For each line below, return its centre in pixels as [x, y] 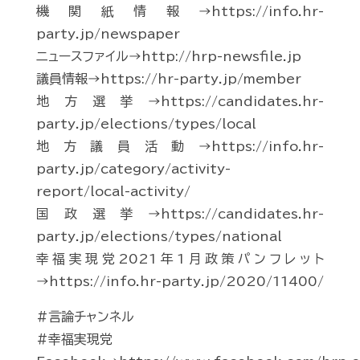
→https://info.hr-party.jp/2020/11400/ [180, 282]
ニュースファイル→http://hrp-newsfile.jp [169, 57]
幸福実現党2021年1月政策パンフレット [180, 259]
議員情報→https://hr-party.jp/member [169, 79]
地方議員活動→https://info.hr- [180, 147]
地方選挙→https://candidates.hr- [180, 102]
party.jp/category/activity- [133, 169]
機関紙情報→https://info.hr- [180, 12]
